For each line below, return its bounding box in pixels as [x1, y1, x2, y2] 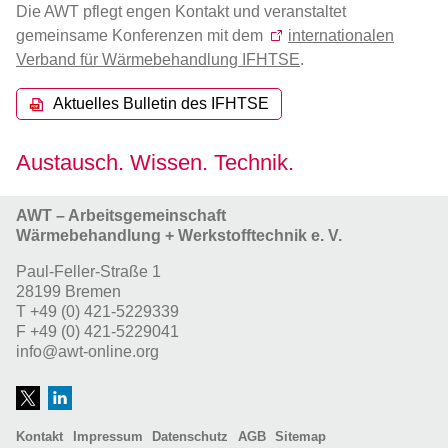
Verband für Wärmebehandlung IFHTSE [16, 51, 300, 69]
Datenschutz [152, 429, 229, 445]
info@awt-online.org [16, 343, 159, 361]
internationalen [288, 27, 394, 45]
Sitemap [275, 429, 327, 445]
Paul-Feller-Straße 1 [16, 263, 161, 281]
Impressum [72, 429, 143, 445]
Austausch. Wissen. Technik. [16, 150, 294, 176]
